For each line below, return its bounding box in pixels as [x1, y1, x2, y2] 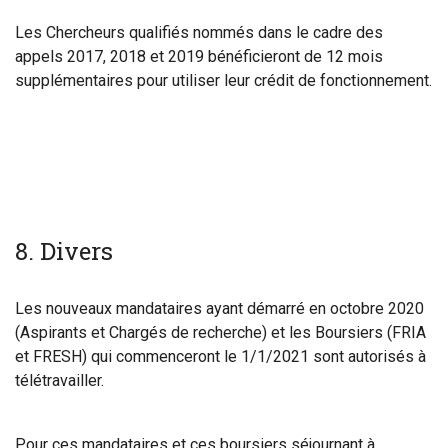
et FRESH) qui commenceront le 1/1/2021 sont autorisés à [15, 347, 426, 366]
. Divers [28, 235, 113, 267]
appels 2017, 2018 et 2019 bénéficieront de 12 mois [15, 47, 383, 66]
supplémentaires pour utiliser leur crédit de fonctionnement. [15, 71, 432, 90]
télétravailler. [15, 371, 104, 390]
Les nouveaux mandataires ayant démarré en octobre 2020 [15, 299, 424, 318]
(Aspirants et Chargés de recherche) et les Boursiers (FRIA [15, 323, 426, 342]
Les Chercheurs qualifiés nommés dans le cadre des [15, 23, 383, 42]
